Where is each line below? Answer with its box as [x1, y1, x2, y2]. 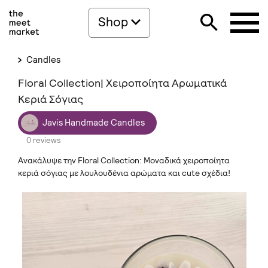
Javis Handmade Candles [42, 116, 145, 129]
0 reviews [26, 135, 60, 145]
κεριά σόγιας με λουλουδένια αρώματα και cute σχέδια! [18, 167, 230, 178]
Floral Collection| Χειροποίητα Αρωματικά [18, 76, 227, 90]
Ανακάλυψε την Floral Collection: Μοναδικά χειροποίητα [18, 155, 230, 166]
